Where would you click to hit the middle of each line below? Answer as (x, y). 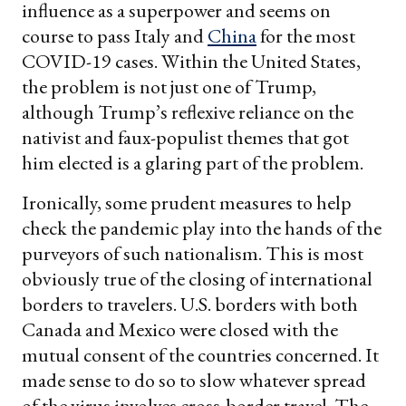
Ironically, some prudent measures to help (187, 202)
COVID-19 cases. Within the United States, (191, 61)
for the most (306, 35)
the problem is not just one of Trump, (169, 86)
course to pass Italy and (115, 35)
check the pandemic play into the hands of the (202, 227)
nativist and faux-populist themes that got (185, 137)
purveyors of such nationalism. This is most (193, 253)
